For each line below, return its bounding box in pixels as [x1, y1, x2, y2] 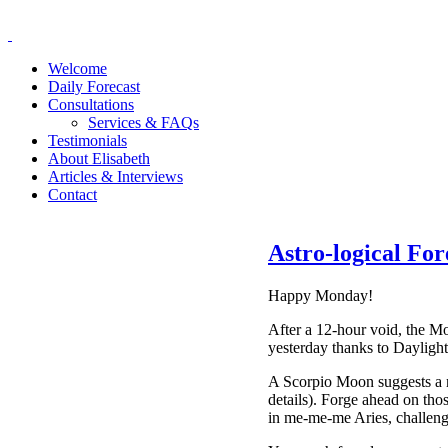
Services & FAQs [88, 114, 199, 131]
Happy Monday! [268, 286, 373, 304]
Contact [48, 186, 97, 203]
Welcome [48, 60, 107, 77]
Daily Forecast [48, 78, 140, 95]
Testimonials [48, 132, 127, 149]
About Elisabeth [48, 150, 150, 167]
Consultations [48, 96, 134, 113]
